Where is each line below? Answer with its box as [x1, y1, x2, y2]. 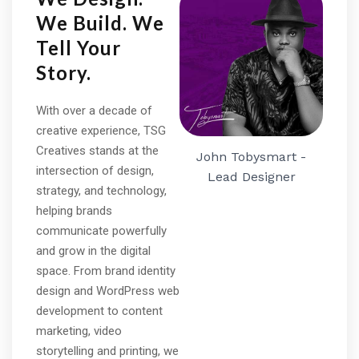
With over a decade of [36, 103, 152, 118]
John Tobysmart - [196, 148, 306, 164]
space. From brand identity [36, 264, 175, 278]
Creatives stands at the [36, 143, 159, 158]
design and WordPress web [36, 284, 179, 298]
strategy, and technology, [36, 184, 167, 198]
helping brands [36, 204, 112, 218]
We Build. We [36, 11, 164, 34]
